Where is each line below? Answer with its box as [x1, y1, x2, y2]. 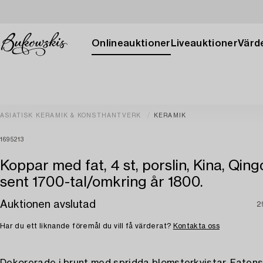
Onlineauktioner [92, 39, 171, 48]
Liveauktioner [170, 39, 238, 48]
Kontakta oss [173, 222, 220, 230]
